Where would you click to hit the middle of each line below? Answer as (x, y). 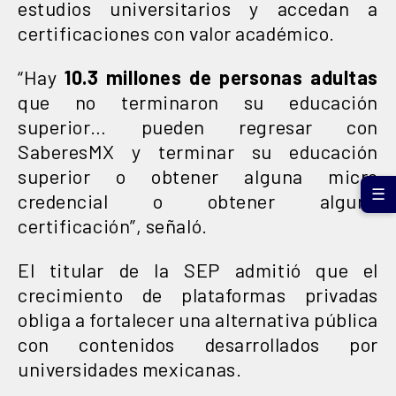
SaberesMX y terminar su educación (198, 151)
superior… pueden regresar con (198, 126)
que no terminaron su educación (198, 101)
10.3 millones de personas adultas (221, 76)
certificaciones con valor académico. (176, 32)
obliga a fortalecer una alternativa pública (198, 319)
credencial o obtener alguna (198, 200)
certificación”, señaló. (113, 225)
